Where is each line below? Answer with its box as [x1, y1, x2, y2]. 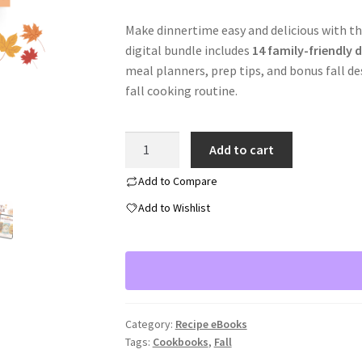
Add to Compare [137, 174, 217, 189]
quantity [124, 213, 171, 230]
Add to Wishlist [137, 200, 210, 216]
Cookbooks [152, 334, 208, 349]
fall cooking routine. [124, 82, 238, 99]
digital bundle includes [124, 41, 252, 58]
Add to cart [209, 141, 275, 158]
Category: [124, 316, 175, 331]
